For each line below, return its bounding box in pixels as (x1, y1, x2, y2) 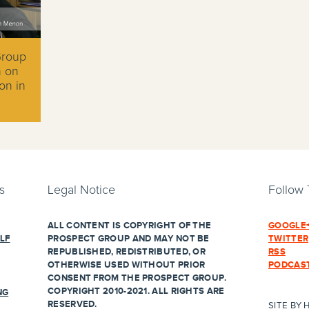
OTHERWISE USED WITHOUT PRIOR (48, 259, 206, 270)
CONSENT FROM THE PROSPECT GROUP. (48, 272, 227, 283)
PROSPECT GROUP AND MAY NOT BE (48, 233, 210, 244)
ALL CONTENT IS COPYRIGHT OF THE (48, 220, 212, 231)
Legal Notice (48, 184, 115, 197)
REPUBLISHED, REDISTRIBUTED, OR (48, 246, 206, 257)
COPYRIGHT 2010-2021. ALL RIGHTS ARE (48, 286, 225, 297)
